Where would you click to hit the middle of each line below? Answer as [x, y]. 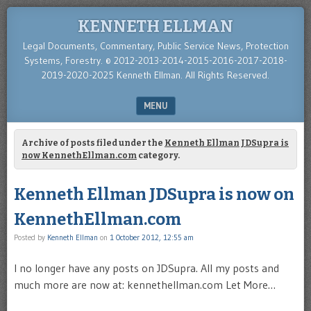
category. [158, 155]
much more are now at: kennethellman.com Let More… [145, 285]
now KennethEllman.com [79, 155]
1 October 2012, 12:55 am [152, 237]
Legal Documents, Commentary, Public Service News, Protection [155, 46]
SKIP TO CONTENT [51, 131]
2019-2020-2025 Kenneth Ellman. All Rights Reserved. [155, 75]
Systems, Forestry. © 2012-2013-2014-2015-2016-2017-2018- [155, 60]
